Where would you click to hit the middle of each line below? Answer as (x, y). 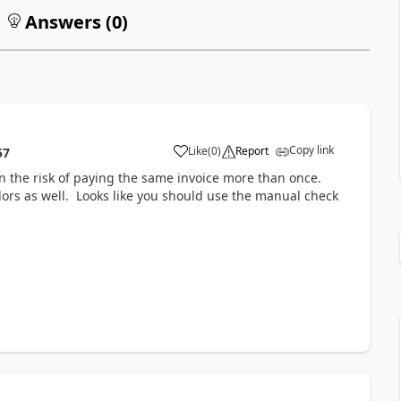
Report (252, 150)
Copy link (311, 149)
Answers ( (66, 21)
